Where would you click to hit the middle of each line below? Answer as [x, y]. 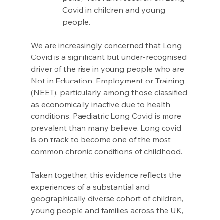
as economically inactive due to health [101, 104]
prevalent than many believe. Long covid [107, 128]
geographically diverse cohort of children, [108, 199]
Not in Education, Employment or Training [108, 81]
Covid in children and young [114, 10]
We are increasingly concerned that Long [107, 45]
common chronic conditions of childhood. [107, 151]
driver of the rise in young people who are [108, 69]
